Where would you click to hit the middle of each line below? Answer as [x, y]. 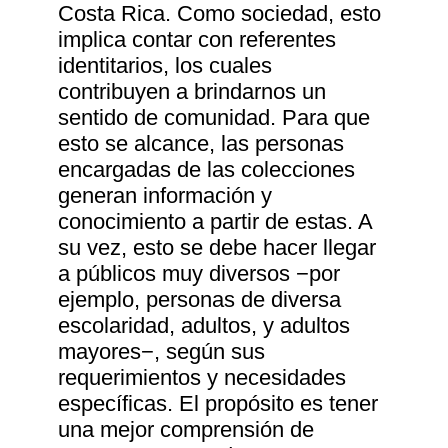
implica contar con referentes [197, 40]
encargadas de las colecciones [207, 170]
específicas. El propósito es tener [218, 404]
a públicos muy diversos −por [199, 274]
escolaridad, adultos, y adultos [204, 326]
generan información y [165, 196]
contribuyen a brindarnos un [192, 92]
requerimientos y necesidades [202, 378]
